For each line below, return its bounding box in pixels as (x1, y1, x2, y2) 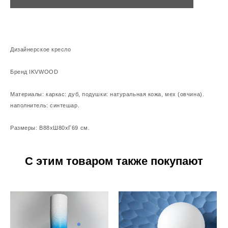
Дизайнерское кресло (10, 46, 71, 52)
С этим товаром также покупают (25, 154, 203, 167)
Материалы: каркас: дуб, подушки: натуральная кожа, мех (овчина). (10, 91, 205, 97)
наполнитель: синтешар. (10, 102, 80, 108)
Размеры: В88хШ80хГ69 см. (10, 124, 90, 131)
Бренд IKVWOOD (10, 68, 59, 75)
